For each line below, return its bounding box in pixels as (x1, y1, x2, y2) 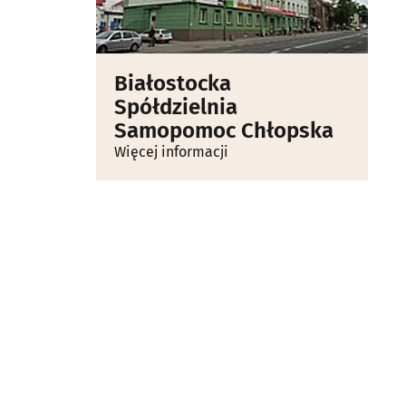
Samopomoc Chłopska (114, 118, 333, 143)
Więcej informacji (114, 143, 228, 160)
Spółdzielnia (114, 94, 237, 120)
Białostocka (114, 71, 231, 96)
